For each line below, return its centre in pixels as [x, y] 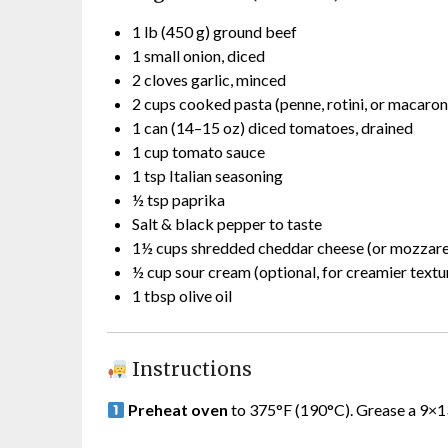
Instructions [190, 370]
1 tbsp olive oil [182, 296]
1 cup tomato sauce [198, 152]
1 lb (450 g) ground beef [214, 32]
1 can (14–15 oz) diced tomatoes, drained [272, 128]
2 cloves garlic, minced [209, 80]
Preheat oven [178, 410]
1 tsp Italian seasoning [207, 176]
